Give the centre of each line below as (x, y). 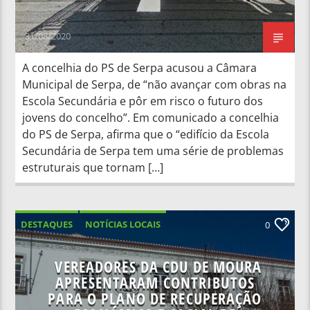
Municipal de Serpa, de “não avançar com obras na (155, 84)
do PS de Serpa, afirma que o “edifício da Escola (146, 134)
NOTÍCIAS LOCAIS (123, 224)
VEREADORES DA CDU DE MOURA (158, 266)
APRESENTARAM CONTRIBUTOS (155, 282)
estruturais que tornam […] (93, 167)
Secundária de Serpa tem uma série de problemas (153, 151)
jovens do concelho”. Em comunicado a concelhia (151, 117)
